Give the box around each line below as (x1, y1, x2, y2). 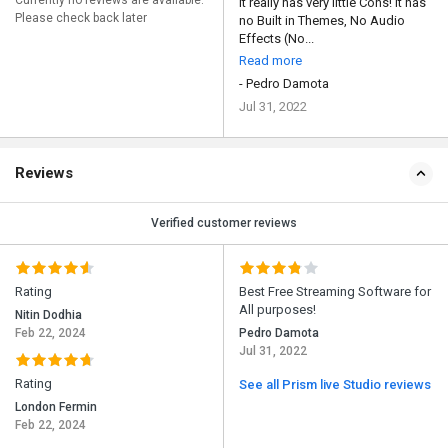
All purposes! (239, 302, 316, 318)
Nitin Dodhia (15, 308, 82, 323)
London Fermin (15, 400, 97, 415)
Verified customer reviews (151, 216, 297, 231)
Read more (239, 53, 302, 69)
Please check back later (15, 11, 147, 26)
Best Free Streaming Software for (239, 284, 431, 300)
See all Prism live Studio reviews (239, 377, 431, 393)
